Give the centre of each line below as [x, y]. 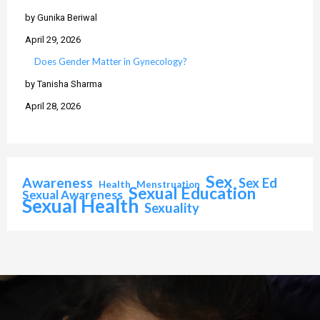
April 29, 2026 [53, 40]
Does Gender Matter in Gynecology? [111, 62]
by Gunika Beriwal [61, 18]
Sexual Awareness [73, 194]
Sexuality [172, 207]
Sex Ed [258, 182]
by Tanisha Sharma [64, 84]
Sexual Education [192, 193]
